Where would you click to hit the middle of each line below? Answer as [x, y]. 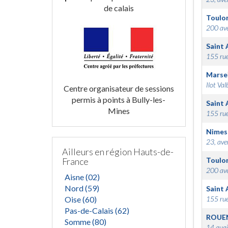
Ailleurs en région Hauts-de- [118, 152]
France [75, 161]
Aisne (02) [82, 177]
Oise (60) [81, 199]
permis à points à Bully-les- [119, 99]
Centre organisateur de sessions [119, 88]
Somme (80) [85, 222]
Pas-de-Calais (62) [97, 210]
